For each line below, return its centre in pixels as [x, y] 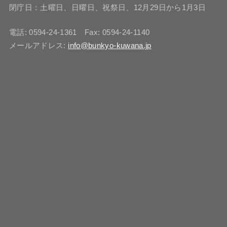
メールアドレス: [39, 46]
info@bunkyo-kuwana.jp [110, 46]
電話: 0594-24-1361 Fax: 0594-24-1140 [79, 33]
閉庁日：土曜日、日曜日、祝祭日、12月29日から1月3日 [107, 8]
